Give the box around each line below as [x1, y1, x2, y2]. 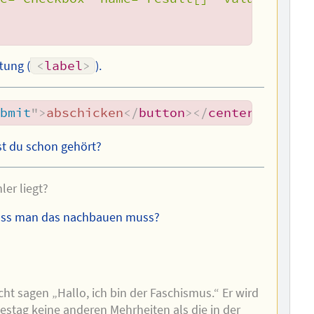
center [208, 104, 255, 121]
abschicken [46, 104, 124, 121]
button [139, 104, 186, 121]
